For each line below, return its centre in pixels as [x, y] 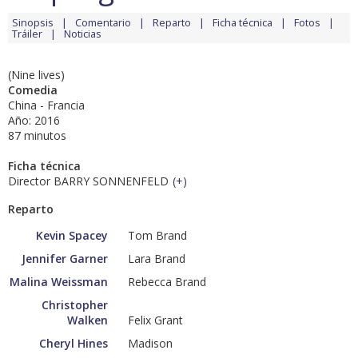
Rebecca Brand [167, 282]
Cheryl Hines [74, 344]
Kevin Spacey [72, 236]
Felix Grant [155, 320]
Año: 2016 [34, 121]
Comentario [103, 23]
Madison [150, 344]
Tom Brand [157, 236]
